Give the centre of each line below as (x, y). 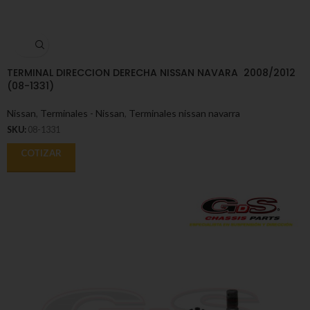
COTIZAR (41, 153)
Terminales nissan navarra (184, 113)
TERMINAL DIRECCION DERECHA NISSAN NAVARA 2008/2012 (151, 73)
